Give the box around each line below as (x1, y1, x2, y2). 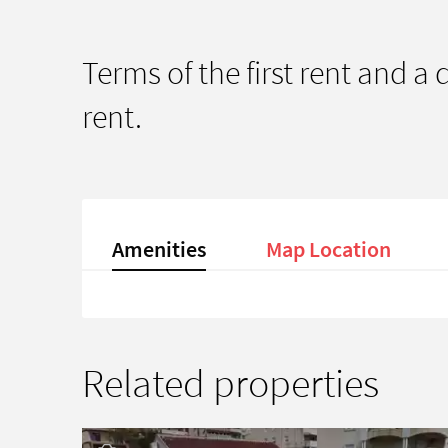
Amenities (112, 234, 206, 263)
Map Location (266, 234, 391, 263)
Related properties (82, 357, 379, 408)
